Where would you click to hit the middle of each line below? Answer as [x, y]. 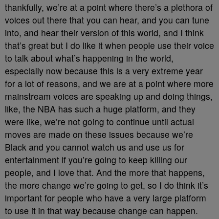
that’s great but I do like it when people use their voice [109, 45]
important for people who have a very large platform [106, 198]
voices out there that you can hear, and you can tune [107, 20]
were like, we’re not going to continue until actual [99, 121]
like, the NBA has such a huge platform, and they [100, 109]
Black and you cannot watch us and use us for [95, 147]
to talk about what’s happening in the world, [89, 58]
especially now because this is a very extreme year [104, 71]
